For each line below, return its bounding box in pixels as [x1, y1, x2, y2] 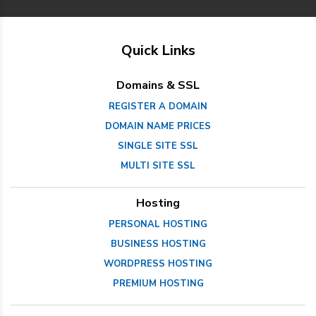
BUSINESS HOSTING [110, 237, 206, 250]
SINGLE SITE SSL [118, 139, 198, 152]
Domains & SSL [116, 77, 200, 93]
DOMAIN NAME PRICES [105, 119, 211, 133]
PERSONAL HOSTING [109, 217, 207, 231]
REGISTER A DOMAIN [109, 99, 207, 113]
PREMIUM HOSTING [112, 276, 204, 290]
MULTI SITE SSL [121, 159, 195, 172]
